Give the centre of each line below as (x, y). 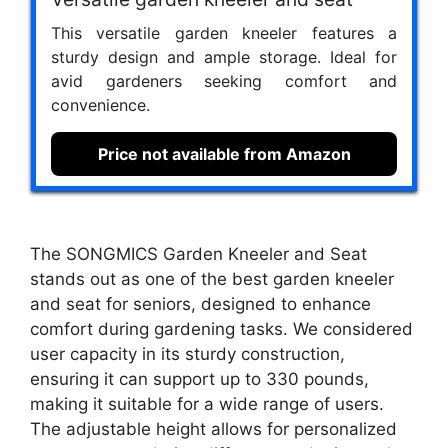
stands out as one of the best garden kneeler (212, 279)
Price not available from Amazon (224, 153)
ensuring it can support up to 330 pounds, (199, 379)
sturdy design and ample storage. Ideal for (224, 56)
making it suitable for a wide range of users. (207, 404)
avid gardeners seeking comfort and (224, 80)
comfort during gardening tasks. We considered (221, 329)
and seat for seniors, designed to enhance (200, 304)
